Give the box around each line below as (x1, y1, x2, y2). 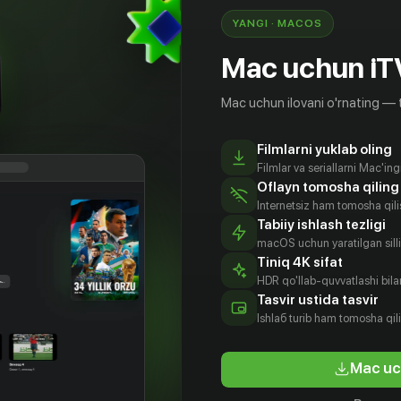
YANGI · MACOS (233, 17, 322, 30)
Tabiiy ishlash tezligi (257, 217, 387, 233)
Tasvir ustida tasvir (257, 292, 380, 308)
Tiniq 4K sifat (257, 254, 344, 270)
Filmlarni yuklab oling (257, 141, 393, 158)
